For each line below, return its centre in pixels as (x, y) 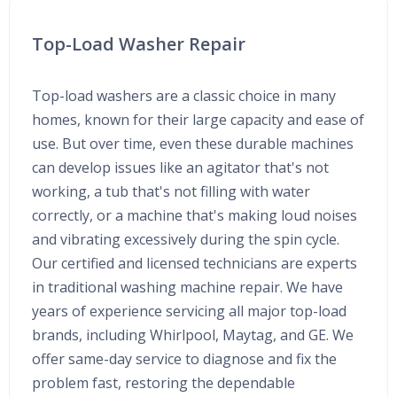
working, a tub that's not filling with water (171, 192)
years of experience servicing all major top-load (189, 311)
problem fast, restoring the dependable (163, 383)
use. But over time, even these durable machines (193, 144)
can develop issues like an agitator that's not (180, 168)
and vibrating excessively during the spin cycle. (186, 240)
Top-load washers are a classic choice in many (184, 96)
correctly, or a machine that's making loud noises (195, 216)
